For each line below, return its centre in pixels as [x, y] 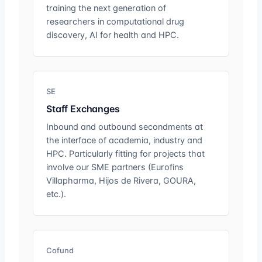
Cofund [60, 250]
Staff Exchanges [83, 109]
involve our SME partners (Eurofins [115, 167]
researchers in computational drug [115, 22]
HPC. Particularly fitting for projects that [125, 154]
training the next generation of [106, 8]
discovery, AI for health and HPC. [113, 35]
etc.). [56, 194]
